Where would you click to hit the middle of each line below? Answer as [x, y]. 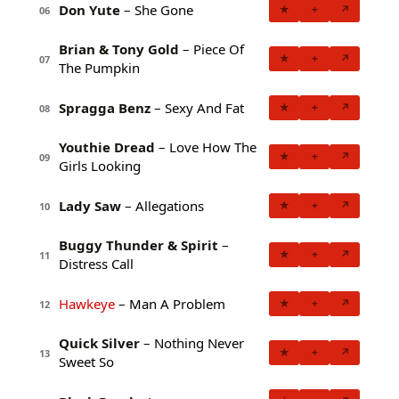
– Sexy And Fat [197, 107]
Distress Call [96, 264]
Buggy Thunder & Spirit [138, 245]
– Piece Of [212, 49]
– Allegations [163, 205]
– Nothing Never [192, 343]
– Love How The [206, 147]
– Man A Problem [170, 303]
